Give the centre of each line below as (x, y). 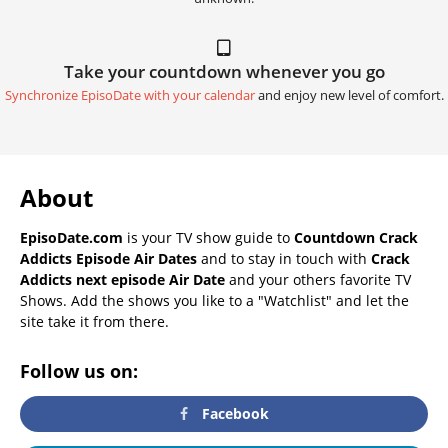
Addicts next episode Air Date (122, 279)
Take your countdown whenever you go (224, 71)
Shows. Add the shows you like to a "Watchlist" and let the (214, 300)
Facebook (234, 413)
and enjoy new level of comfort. (349, 95)
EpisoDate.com (71, 237)
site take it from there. (94, 321)
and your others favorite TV (318, 279)
